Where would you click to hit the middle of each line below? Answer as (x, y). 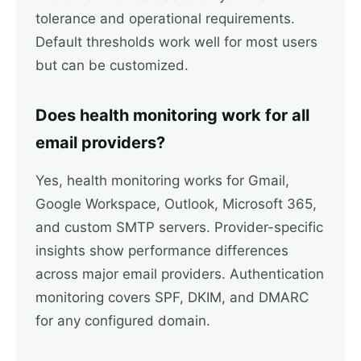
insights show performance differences (162, 251)
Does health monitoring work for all (172, 115)
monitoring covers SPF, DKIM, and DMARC (172, 297)
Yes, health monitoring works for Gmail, (162, 180)
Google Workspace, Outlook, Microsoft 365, (176, 204)
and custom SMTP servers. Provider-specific (179, 227)
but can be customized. (112, 65)
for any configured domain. (123, 321)
